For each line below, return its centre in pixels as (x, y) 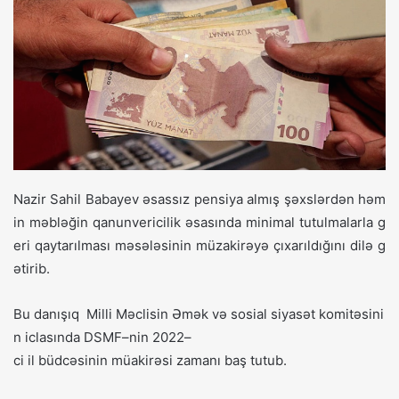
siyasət (293, 314)
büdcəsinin (73, 361)
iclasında (53, 338)
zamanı (199, 361)
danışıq (57, 314)
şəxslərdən (319, 199)
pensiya (218, 199)
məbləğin (59, 223)
